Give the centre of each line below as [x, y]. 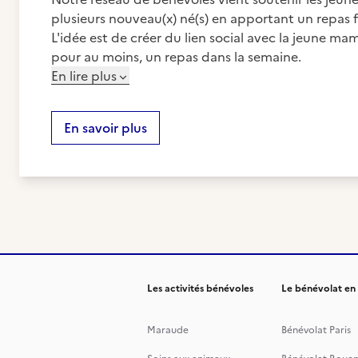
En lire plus [84, 76]
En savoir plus [105, 128]
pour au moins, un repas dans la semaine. [176, 57]
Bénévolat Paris [316, 330]
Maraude [168, 330]
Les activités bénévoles [200, 288]
